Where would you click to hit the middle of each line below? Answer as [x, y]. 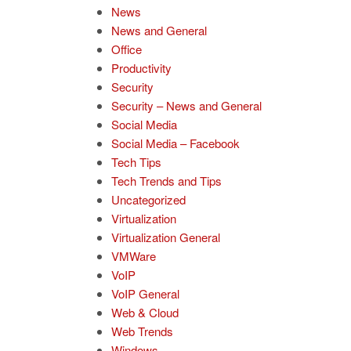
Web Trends [142, 331]
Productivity [141, 68]
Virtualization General [166, 237]
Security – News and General [186, 105]
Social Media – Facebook [175, 143]
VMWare [134, 256]
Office [127, 49]
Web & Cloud [145, 312]
